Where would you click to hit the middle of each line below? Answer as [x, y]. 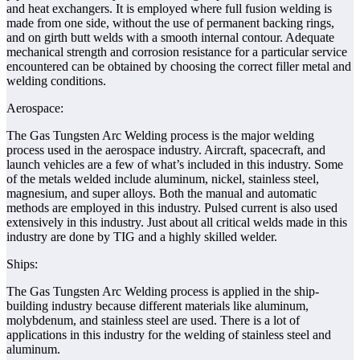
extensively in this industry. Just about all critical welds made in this [177, 223]
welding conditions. [56, 81]
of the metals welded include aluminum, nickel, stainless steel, [163, 179]
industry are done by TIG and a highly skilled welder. [142, 237]
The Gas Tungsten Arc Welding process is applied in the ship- [163, 292]
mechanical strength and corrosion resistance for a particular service [177, 52]
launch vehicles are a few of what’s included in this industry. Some [175, 165]
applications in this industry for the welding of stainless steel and [169, 335]
